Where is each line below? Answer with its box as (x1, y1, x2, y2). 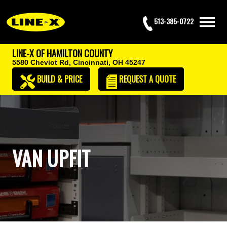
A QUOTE (149, 72, 176, 85)
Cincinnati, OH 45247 (73, 58, 145, 66)
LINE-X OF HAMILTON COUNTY (12, 46, 112, 60)
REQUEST (117, 72, 149, 85)
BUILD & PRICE (37, 72, 82, 85)
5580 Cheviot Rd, (12, 58, 71, 66)
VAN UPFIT (12, 143, 90, 173)
